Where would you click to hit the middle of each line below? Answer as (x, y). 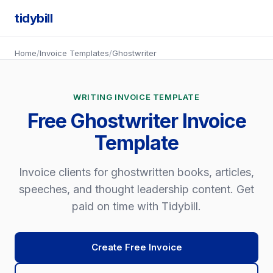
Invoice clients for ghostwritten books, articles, (136, 172)
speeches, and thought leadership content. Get (136, 189)
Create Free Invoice (136, 247)
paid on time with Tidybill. (136, 206)
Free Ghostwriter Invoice (136, 121)
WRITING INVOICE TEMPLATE (136, 97)
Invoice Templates (74, 53)
